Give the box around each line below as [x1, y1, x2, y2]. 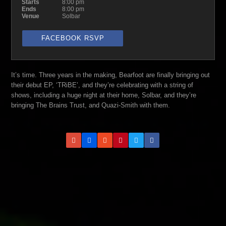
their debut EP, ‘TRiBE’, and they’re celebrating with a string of [11, 81, 194, 89]
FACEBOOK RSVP [41, 34, 104, 42]
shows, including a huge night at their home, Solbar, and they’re [11, 91, 197, 99]
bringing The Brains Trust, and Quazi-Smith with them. [11, 101, 171, 109]
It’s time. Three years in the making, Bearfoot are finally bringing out [11, 71, 210, 79]
